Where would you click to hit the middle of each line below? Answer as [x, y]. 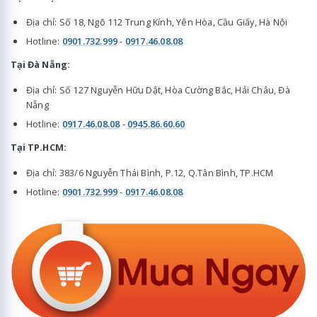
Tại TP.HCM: [39, 148]
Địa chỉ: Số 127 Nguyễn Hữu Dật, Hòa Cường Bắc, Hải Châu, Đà [158, 90]
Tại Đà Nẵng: [40, 65]
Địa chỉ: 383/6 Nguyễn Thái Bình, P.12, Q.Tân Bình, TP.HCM [150, 172]
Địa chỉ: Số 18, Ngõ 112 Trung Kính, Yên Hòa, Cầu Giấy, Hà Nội [157, 22]
